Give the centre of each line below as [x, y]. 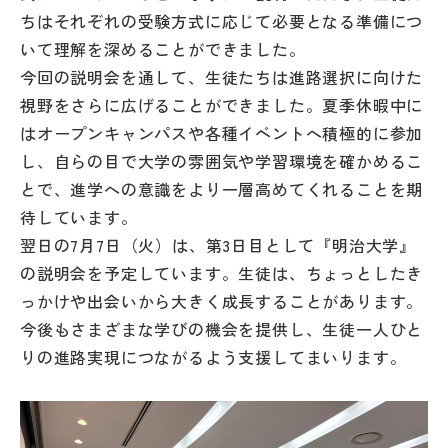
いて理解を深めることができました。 [163, 49]
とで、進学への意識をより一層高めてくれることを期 [222, 189]
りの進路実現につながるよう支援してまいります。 [213, 357]
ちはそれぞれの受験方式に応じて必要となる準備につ [222, 21]
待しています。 [79, 217]
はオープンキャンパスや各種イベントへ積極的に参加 [222, 133]
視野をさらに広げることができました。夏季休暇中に [222, 105]
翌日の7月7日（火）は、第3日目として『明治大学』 [218, 245]
